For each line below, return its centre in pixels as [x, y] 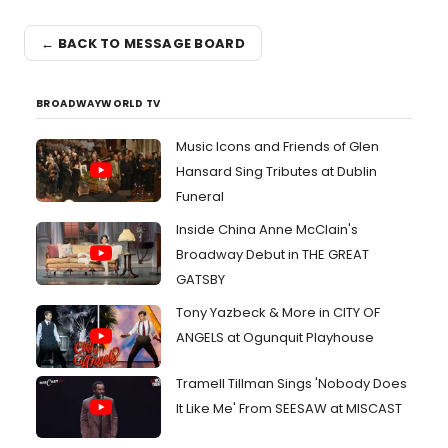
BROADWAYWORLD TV [98, 103]
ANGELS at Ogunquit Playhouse [275, 337]
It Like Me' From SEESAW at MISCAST [289, 408]
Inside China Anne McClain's [267, 229]
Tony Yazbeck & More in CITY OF [278, 312]
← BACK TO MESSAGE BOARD [143, 43]
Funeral [200, 196]
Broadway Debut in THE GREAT [272, 254]
